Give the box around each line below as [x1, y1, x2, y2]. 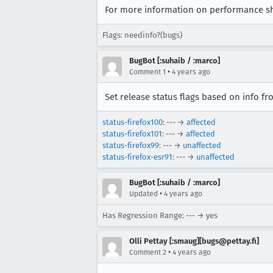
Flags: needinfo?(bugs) [102, 30, 182, 40]
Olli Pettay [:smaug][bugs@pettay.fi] [129, 236, 259, 246]
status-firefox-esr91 [102, 152, 172, 161]
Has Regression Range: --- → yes [102, 211, 218, 220]
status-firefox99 [102, 141, 159, 150]
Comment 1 [129, 68, 166, 76]
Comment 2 [129, 248, 166, 257]
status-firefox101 [102, 129, 162, 138]
